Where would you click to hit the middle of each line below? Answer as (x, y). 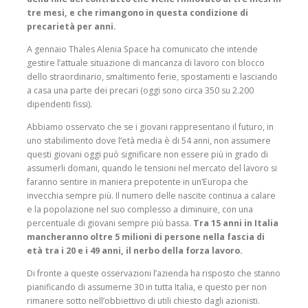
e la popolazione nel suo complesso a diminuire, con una (140, 210)
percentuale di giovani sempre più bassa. (110, 223)
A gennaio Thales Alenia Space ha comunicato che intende (142, 49)
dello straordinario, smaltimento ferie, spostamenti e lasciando (152, 76)
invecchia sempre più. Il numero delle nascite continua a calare (151, 196)
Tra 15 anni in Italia (236, 223)
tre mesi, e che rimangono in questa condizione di (137, 12)
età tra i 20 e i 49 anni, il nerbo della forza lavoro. (135, 251)
